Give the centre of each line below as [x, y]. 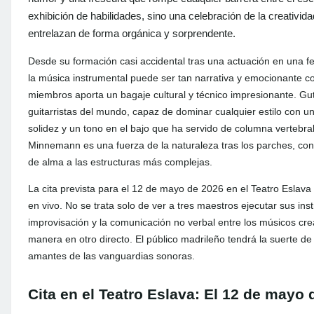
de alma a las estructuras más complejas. [120, 162]
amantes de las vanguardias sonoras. [111, 256]
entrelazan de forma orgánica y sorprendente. [132, 33]
